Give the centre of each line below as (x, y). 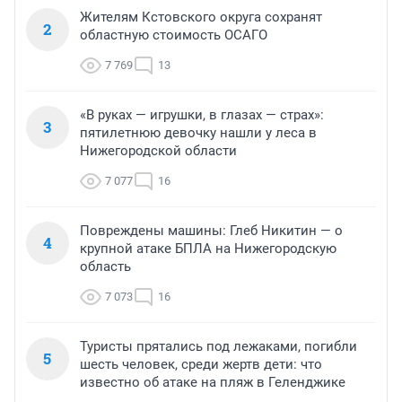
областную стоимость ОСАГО (174, 35)
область (105, 266)
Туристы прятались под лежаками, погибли (218, 346)
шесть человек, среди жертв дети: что (201, 364)
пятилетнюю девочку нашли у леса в (198, 132)
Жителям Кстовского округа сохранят (201, 17)
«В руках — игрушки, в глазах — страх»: (202, 114)
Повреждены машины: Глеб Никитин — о (211, 230)
